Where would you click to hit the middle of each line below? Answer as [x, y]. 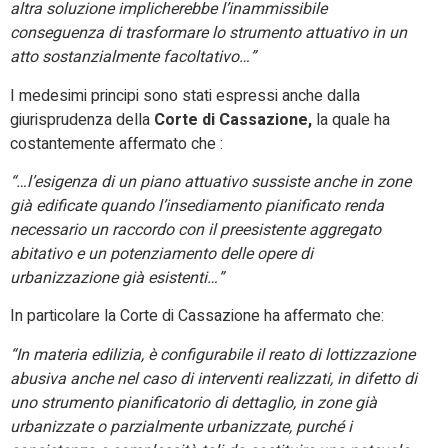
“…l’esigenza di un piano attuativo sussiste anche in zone [210, 182]
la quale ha [353, 119]
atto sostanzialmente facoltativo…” [133, 57]
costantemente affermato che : [116, 143]
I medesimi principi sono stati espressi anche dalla [185, 95]
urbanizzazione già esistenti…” [117, 278]
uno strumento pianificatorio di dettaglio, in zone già [193, 402]
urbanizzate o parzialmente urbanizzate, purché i [181, 426]
